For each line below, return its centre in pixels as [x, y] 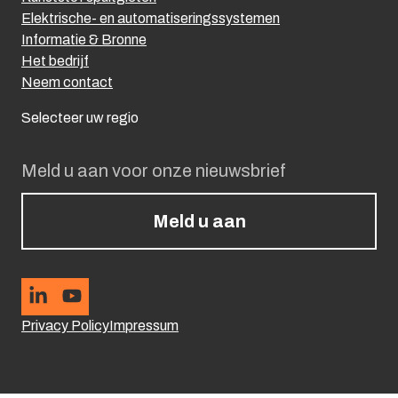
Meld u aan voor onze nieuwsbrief [154, 170]
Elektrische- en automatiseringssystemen [151, 18]
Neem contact [67, 82]
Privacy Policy [65, 325]
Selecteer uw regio [80, 117]
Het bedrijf [55, 60]
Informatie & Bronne [84, 39]
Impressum [144, 325]
